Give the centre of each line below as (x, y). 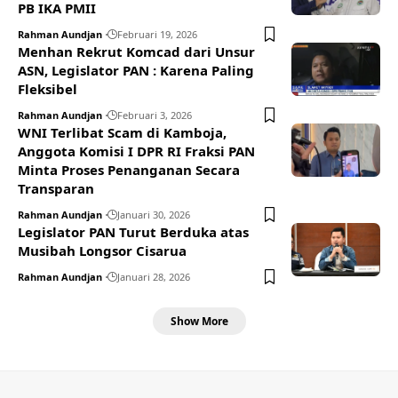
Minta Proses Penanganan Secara (129, 170)
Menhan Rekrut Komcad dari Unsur (136, 52)
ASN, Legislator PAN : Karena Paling (136, 71)
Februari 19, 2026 (157, 35)
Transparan (56, 189)
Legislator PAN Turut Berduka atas (133, 232)
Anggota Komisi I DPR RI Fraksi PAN (136, 151)
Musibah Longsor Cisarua (102, 251)
